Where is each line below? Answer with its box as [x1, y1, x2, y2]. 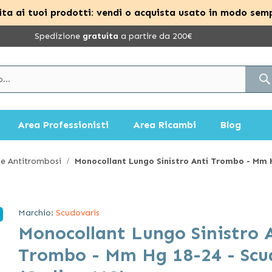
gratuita [83, 30, 118, 41]
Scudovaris [56, 208, 100, 218]
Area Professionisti [18, 119, 109, 131]
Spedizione [35, 30, 83, 41]
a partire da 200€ [118, 30, 192, 41]
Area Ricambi [133, 119, 196, 131]
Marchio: [18, 208, 53, 218]
